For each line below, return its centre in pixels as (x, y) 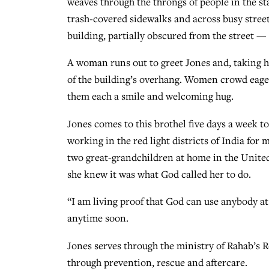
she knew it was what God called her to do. (159, 174)
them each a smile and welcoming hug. (150, 96)
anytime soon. (98, 218)
